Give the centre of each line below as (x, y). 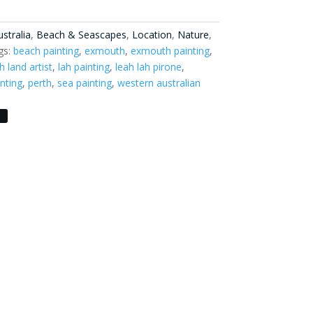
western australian (159, 83)
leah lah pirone (148, 67)
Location (152, 35)
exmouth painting (170, 51)
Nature (193, 35)
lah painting (83, 67)
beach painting (46, 51)
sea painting (84, 83)
